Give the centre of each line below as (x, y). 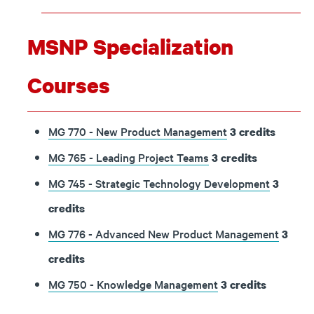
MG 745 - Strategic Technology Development (159, 183)
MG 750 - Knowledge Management (133, 284)
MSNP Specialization (130, 47)
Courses (69, 85)
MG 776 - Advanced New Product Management (164, 233)
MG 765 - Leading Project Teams (129, 157)
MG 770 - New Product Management (138, 131)
